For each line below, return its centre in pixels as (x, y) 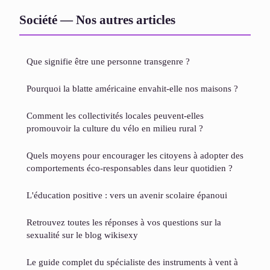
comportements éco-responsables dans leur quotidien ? (130, 168)
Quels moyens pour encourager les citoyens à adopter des (135, 155)
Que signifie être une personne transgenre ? (108, 61)
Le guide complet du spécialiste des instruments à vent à (132, 262)
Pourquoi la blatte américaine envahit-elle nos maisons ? (132, 89)
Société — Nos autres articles (97, 20)
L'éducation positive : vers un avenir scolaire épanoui (127, 195)
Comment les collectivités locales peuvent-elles (115, 116)
